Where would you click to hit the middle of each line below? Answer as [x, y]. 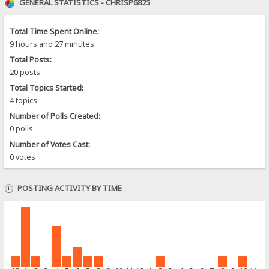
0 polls [22, 128]
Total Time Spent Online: [55, 31]
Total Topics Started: [47, 88]
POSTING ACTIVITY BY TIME [70, 188]
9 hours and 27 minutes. [53, 44]
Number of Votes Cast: [50, 144]
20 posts [25, 72]
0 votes [23, 157]
